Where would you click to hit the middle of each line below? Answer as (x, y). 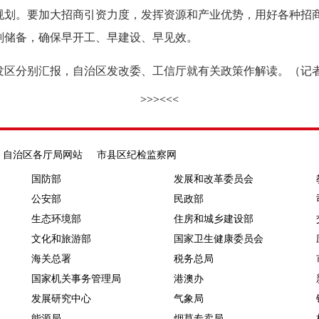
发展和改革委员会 (214, 179)
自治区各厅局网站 (43, 155)
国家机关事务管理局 (76, 279)
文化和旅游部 (61, 239)
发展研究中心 (61, 299)
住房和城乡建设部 (214, 219)
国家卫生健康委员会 (219, 239)
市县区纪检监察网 (137, 155)
